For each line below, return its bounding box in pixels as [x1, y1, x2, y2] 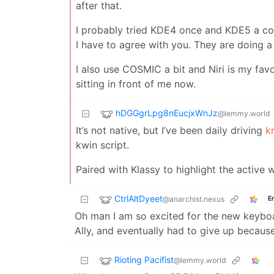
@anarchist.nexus [163, 194, 224, 204]
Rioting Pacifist [114, 254, 174, 265]
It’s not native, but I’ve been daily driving [76, 124, 265, 136]
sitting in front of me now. [76, 77, 196, 90]
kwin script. [76, 138, 129, 151]
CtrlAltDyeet [114, 193, 163, 204]
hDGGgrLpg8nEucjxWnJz [116, 107, 218, 118]
